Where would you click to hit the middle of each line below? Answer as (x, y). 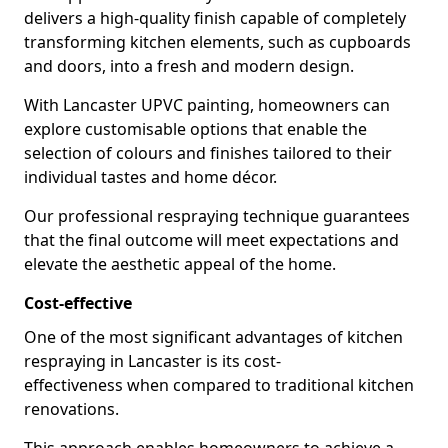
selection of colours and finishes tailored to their (208, 153)
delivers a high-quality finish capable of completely (215, 18)
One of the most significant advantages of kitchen (213, 337)
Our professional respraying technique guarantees (217, 216)
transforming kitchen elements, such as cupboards (217, 42)
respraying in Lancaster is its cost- (152, 361)
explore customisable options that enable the (195, 129)
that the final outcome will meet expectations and (211, 240)
